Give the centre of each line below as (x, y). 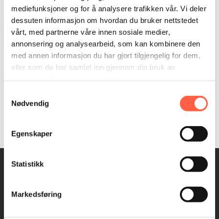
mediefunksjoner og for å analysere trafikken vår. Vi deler (109, 8)
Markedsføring (37, 194)
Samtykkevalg (27, 93)
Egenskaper (32, 133)
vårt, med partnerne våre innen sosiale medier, (91, 32)
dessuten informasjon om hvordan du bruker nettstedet (105, 20)
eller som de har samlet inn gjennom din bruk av (93, 67)
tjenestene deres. (41, 79)
